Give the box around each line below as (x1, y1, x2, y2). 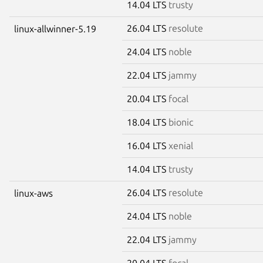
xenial (168, 140, 193, 151)
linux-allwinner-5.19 (14, 23, 96, 34)
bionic (168, 116, 193, 127)
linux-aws (14, 187, 53, 198)
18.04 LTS (127, 116, 168, 127)
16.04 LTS (127, 140, 168, 151)
